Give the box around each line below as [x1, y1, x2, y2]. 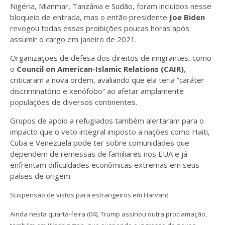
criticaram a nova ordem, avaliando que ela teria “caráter [10, 75, 204, 85]
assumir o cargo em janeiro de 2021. [10, 34, 137, 44]
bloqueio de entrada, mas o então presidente [10, 12, 169, 22]
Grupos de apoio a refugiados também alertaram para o [10, 116, 204, 126]
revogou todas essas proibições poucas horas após [10, 23, 189, 33]
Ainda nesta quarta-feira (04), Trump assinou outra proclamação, [10, 209, 207, 218]
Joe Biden [169, 12, 205, 22]
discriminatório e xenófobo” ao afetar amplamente [10, 86, 184, 96]
